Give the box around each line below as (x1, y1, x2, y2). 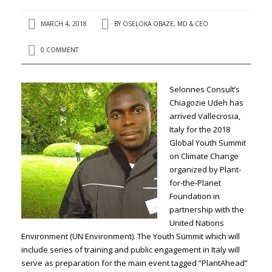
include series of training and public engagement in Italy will (21, 243, 240, 255)
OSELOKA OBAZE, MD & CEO (122, 19, 208, 28)
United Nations (169, 217, 224, 228)
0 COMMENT (40, 45, 78, 54)
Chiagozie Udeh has (169, 97, 243, 108)
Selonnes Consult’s (169, 83, 240, 95)
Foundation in (169, 190, 220, 202)
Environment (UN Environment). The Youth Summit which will (21, 230, 240, 242)
